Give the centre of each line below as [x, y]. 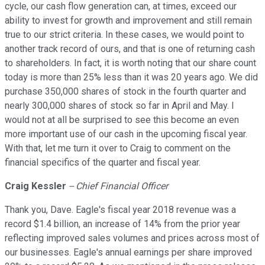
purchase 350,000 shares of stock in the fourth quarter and [125, 92]
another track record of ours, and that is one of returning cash [130, 49]
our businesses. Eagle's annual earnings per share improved [128, 253]
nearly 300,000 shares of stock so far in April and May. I [119, 106]
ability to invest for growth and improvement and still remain [128, 21]
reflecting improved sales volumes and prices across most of [132, 238]
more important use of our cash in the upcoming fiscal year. [126, 134]
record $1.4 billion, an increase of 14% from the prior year [122, 224]
